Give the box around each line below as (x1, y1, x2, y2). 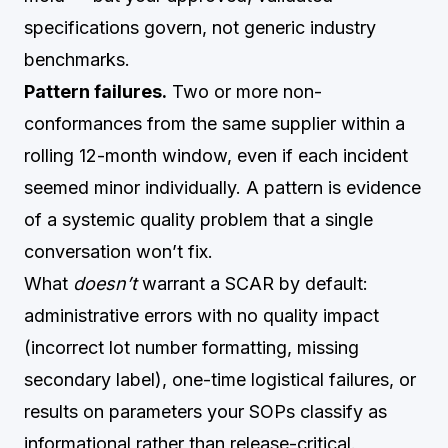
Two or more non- (167, 81, 322, 102)
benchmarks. (24, 49, 130, 70)
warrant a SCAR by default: (137, 273, 368, 294)
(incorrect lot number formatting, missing (24, 337, 359, 358)
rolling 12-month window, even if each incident (24, 145, 408, 166)
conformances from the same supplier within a (24, 113, 405, 134)
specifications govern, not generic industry (24, 17, 376, 38)
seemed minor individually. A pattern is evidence (24, 177, 421, 198)
